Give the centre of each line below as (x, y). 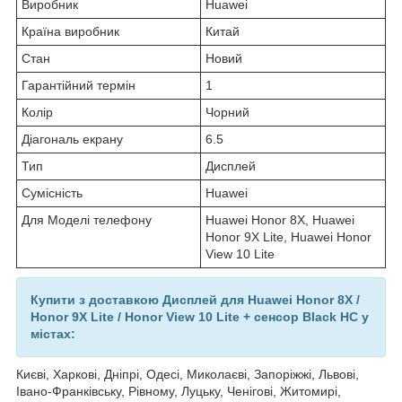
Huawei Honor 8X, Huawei (280, 220)
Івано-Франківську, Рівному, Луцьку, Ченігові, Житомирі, (179, 392)
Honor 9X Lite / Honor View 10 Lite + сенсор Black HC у (200, 317)
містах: (53, 334)
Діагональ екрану (72, 140)
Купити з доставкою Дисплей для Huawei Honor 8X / (195, 300)
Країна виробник (70, 32)
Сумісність (52, 193)
